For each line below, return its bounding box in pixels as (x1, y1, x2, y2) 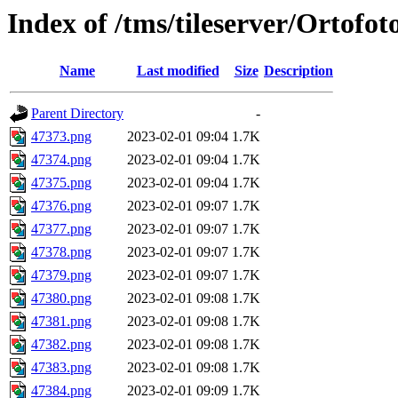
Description (264, 63, 333, 79)
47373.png (31, 129, 92, 145)
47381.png (31, 314, 92, 330)
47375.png (31, 175, 92, 191)
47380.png (31, 291, 92, 306)
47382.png (31, 337, 92, 353)
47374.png (31, 152, 92, 168)
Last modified (136, 63, 219, 79)
